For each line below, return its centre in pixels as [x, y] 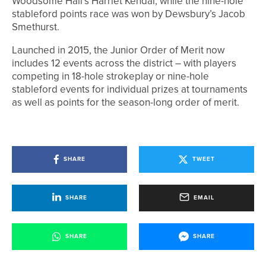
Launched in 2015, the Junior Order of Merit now [118, 50]
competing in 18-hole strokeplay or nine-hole [110, 76]
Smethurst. [36, 27]
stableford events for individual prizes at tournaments [130, 89]
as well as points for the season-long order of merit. [126, 102]
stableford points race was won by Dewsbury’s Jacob [129, 14]
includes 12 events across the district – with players [124, 63]
